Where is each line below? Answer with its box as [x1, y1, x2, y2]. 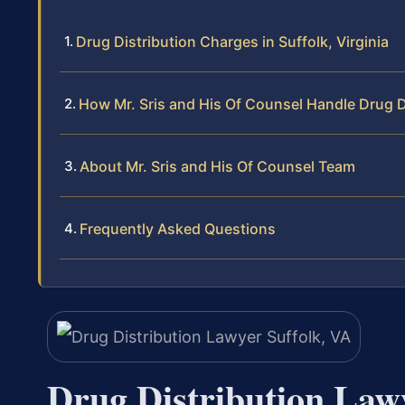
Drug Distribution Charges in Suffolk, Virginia [76, 33, 389, 52]
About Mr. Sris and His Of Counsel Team [80, 157, 355, 176]
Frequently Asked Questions [80, 220, 276, 239]
